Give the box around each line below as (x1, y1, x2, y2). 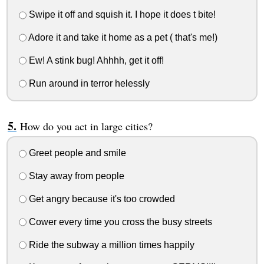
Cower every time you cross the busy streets (26, 216, 212, 227)
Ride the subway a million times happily (26, 239, 194, 250)
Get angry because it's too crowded (26, 193, 175, 204)
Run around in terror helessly (26, 78, 150, 88)
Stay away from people (26, 171, 124, 181)
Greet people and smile (26, 148, 126, 159)
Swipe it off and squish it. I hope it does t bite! (26, 9, 216, 20)
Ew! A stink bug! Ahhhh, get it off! (26, 55, 164, 65)
